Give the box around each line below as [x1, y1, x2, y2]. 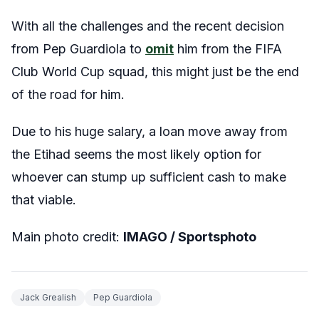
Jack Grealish [20, 291, 76, 303]
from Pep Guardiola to [11, 41, 145, 56]
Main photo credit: [11, 229, 123, 244]
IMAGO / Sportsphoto [123, 229, 256, 244]
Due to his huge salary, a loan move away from [11, 123, 288, 139]
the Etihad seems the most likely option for [11, 146, 261, 162]
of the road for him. [11, 86, 128, 102]
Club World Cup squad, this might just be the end [11, 63, 299, 79]
